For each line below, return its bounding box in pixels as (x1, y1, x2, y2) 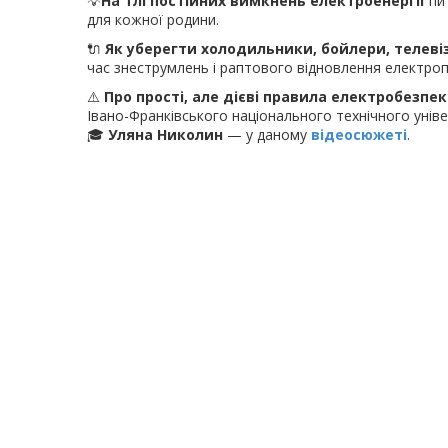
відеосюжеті (311, 125, 407, 144)
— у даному (223, 125, 311, 144)
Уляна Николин (108, 125, 223, 144)
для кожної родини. (87, 10, 219, 29)
